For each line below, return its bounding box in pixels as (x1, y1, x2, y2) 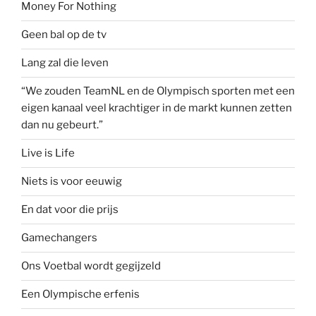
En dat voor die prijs (21, 203, 119, 217)
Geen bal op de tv (21, 28, 107, 42)
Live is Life (21, 147, 75, 160)
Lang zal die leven (21, 56, 109, 70)
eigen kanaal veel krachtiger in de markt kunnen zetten (21, 102, 292, 115)
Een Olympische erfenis (21, 288, 140, 301)
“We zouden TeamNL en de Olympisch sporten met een (21, 85, 295, 98)
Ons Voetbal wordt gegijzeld (21, 260, 161, 273)
